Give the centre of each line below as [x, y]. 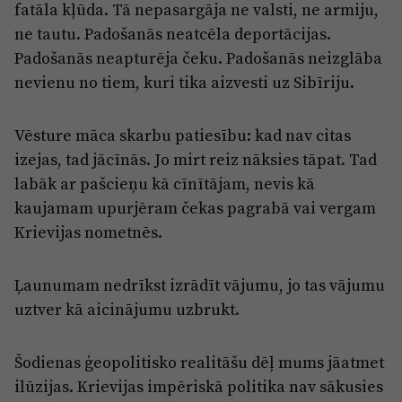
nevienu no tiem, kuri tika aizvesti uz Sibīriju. [184, 82]
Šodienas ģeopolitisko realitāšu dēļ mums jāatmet [199, 362]
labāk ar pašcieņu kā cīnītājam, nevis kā [165, 183]
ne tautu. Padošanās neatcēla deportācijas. [173, 33]
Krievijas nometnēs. [88, 232]
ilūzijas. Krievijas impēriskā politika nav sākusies [199, 386]
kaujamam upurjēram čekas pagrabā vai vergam [195, 207]
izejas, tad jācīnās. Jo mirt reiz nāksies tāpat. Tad [196, 159]
